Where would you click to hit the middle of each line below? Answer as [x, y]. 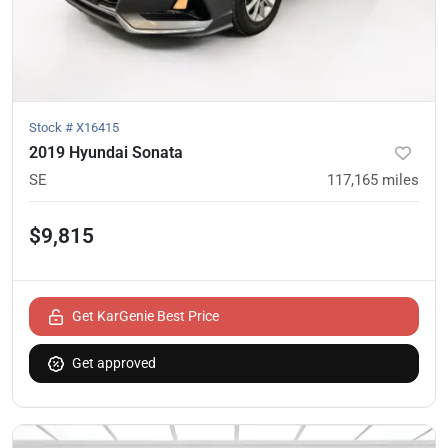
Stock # [52, 127]
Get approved [114, 362]
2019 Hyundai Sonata [106, 152]
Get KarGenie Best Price [145, 315]
